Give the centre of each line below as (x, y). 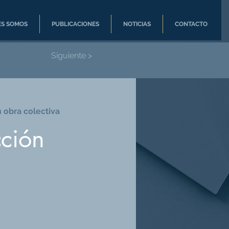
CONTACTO (191, 24)
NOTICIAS (137, 24)
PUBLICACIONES (75, 24)
